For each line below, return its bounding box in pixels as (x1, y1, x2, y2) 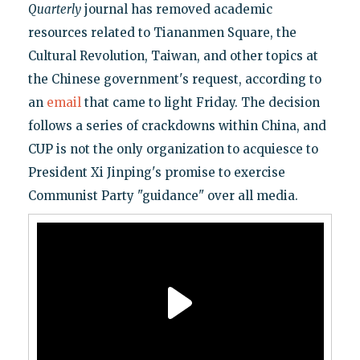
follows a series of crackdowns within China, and (27, 117, 326, 133)
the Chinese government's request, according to (27, 71, 321, 87)
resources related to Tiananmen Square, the (27, 24, 297, 40)
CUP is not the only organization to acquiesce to (27, 141, 318, 157)
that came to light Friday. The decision (80, 94, 320, 110)
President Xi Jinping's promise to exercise (27, 164, 285, 180)
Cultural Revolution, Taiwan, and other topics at (27, 47, 318, 63)
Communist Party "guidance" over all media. (27, 187, 298, 203)
